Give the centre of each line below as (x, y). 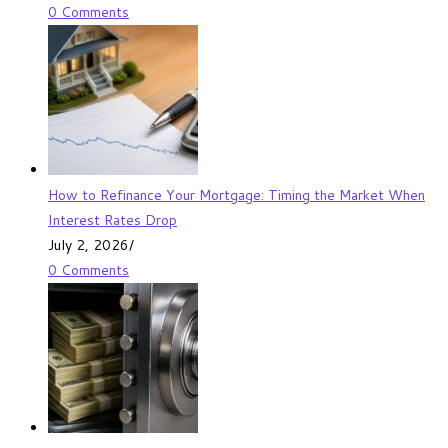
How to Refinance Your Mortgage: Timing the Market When (236, 194)
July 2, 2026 (88, 244)
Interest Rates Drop (112, 219)
